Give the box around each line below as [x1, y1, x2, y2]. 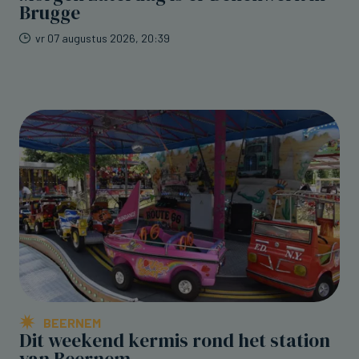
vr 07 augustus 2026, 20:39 [35, 30, 170, 45]
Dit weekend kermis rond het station [19, 328, 330, 354]
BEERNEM [43, 315, 101, 331]
